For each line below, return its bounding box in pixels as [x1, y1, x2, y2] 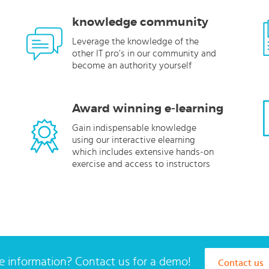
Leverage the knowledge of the [72, 37, 199, 46]
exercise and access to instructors [72, 159, 210, 169]
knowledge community [72, 15, 208, 29]
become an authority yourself [72, 61, 192, 70]
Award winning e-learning [72, 101, 223, 116]
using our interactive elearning [72, 135, 195, 145]
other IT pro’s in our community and [72, 49, 216, 58]
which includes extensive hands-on [72, 147, 214, 157]
